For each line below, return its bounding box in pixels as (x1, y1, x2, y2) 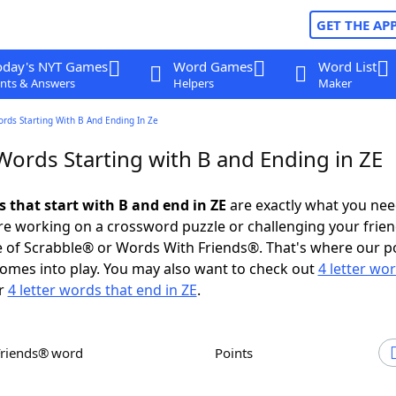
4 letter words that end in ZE (7, 280, 197, 300)
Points (223, 344, 253, 362)
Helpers (172, 75, 214, 91)
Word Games (172, 57, 253, 75)
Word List (317, 57, 377, 75)
